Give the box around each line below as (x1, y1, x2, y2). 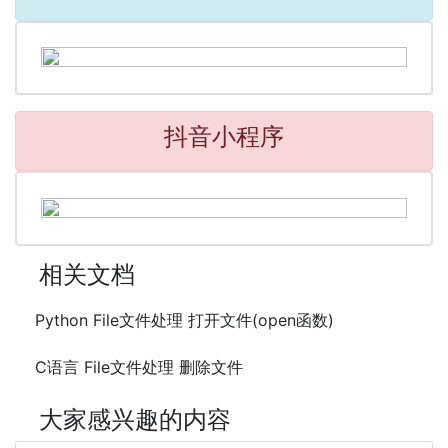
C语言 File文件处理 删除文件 (35, 357, 243, 378)
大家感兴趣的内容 (39, 405, 231, 435)
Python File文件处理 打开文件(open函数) (35, 310, 334, 331)
